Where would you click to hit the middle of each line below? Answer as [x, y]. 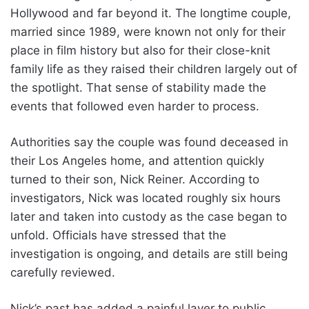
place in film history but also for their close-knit [140, 50]
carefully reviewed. [63, 272]
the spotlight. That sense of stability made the [138, 87]
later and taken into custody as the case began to [149, 216]
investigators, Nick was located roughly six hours [146, 198]
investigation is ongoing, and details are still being [149, 253]
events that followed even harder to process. [135, 106]
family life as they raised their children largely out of [154, 69]
